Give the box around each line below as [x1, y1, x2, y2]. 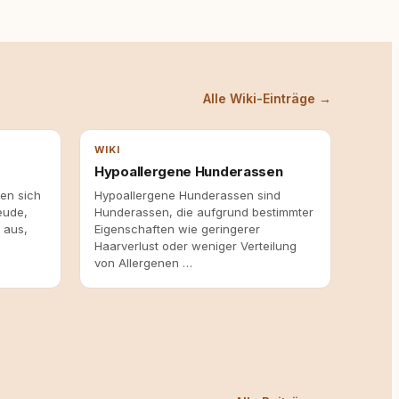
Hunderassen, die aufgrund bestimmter [94, 205, 313, 219]
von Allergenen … [94, 256, 192, 270]
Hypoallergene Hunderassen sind [94, 188, 281, 202]
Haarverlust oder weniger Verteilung [94, 239, 297, 253]
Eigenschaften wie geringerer [94, 222, 260, 236]
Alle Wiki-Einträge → [203, 91, 331, 106]
